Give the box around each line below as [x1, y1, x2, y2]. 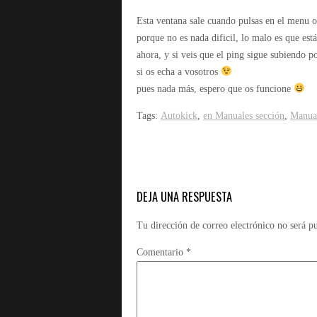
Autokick [161, 110, 197, 121]
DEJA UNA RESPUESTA [137, 188, 232, 205]
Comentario [137, 247, 186, 258]
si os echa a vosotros [137, 67, 221, 77]
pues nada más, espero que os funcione [137, 83, 294, 94]
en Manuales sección [203, 110, 284, 121]
